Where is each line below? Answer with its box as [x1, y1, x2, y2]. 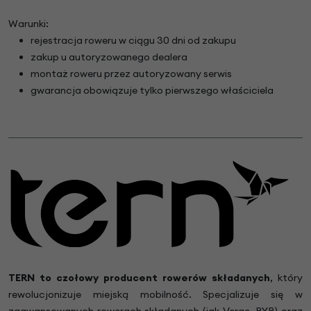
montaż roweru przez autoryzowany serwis [31, 67, 232, 80]
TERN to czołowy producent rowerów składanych [8, 271, 270, 284]
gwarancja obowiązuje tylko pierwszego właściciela [31, 83, 274, 96]
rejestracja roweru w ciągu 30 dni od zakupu [31, 33, 236, 47]
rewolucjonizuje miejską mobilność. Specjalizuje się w [8, 287, 303, 301]
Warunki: [8, 17, 49, 30]
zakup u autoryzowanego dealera [31, 50, 187, 63]
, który [270, 271, 303, 284]
